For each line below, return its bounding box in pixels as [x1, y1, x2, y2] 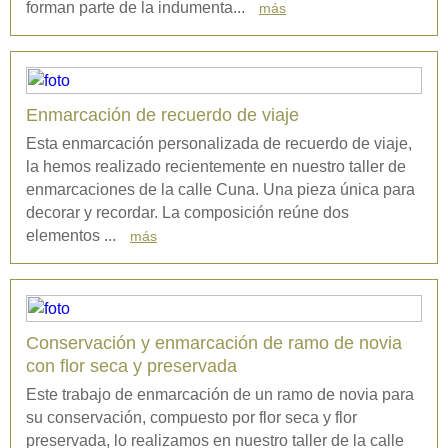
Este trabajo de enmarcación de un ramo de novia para [26, 386, 414, 403]
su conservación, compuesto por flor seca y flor [26, 409, 357, 426]
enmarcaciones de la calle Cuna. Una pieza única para [26, 181, 415, 198]
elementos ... [26, 227, 120, 244]
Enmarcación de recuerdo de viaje [26, 105, 299, 125]
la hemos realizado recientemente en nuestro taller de [26, 158, 406, 175]
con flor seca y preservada [26, 356, 237, 376]
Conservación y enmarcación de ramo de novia [26, 333, 402, 353]
